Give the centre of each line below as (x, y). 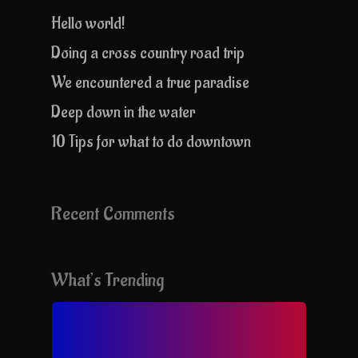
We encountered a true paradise (150, 82)
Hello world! (88, 23)
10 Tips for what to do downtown (151, 141)
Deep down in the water (123, 112)
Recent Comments (113, 213)
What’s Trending (107, 280)
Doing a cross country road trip (148, 53)
